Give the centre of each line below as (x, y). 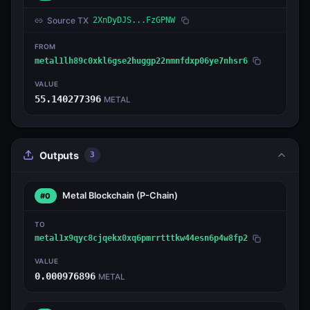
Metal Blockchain (99, 196)
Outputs (59, 155)
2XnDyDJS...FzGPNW (134, 20)
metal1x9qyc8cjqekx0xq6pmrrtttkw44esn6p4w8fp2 (141, 238)
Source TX (68, 21)
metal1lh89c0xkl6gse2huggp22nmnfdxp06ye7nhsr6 (141, 61)
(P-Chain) (157, 196)
